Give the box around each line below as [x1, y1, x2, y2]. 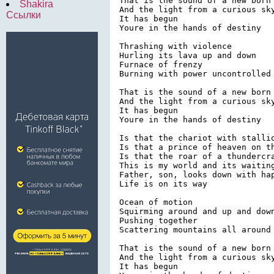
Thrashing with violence [119, 41, 232, 51]
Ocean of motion [119, 197, 193, 207]
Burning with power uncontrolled [119, 68, 271, 78]
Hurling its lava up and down [119, 50, 256, 60]
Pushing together [119, 215, 198, 225]
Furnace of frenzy [119, 59, 202, 69]
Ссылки [6, 10, 41, 20]
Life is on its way [119, 179, 207, 188]
